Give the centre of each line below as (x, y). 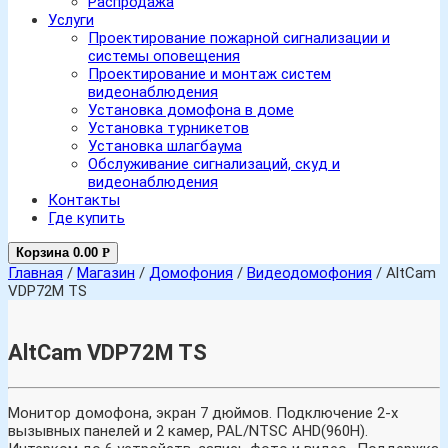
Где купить (86, 218)
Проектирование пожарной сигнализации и (239, 38)
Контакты (84, 200)
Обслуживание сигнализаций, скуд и (214, 164)
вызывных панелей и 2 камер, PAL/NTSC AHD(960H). (188, 431)
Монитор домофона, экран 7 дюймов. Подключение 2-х (203, 413)
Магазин (106, 273)
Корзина (42, 252)
